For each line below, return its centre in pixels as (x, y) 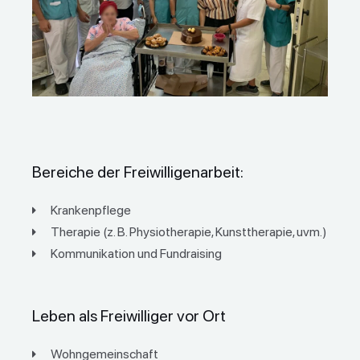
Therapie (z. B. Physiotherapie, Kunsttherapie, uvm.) (188, 232)
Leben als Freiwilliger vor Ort (129, 316)
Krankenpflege (90, 211)
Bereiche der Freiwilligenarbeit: (138, 172)
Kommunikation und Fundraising (136, 254)
